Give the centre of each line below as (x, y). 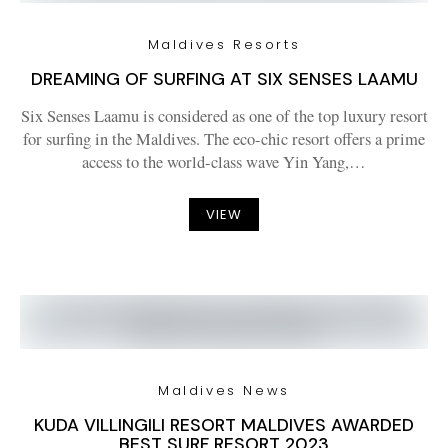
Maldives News (224, 390)
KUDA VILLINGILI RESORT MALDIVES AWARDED (224, 425)
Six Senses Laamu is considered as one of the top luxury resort (224, 116)
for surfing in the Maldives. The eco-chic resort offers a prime (224, 139)
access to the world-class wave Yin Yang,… (224, 162)
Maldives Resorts (224, 44)
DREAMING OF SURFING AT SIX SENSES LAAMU (224, 79)
